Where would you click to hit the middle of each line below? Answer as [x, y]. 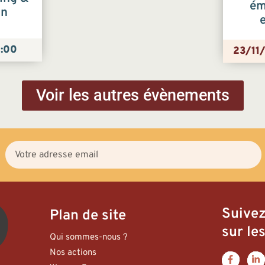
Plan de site [88, 216]
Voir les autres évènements [132, 95]
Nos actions [73, 253]
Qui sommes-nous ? [89, 238]
